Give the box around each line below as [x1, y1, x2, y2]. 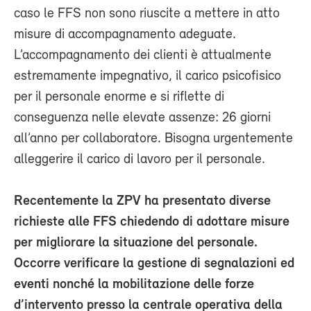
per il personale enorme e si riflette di [14, 90, 224, 104]
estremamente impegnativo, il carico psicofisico [14, 69, 281, 83]
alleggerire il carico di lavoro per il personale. [14, 152, 265, 167]
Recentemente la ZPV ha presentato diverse [14, 194, 271, 208]
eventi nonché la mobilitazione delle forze [14, 277, 254, 292]
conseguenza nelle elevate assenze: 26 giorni [14, 110, 271, 125]
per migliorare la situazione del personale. [14, 235, 258, 250]
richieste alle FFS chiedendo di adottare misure [14, 215, 289, 229]
